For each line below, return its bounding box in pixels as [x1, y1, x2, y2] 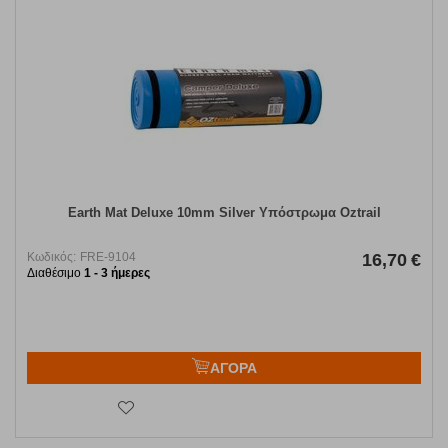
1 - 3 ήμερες [84, 266, 150, 281]
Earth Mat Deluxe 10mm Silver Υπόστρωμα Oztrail [67, 205, 381, 221]
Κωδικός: [27, 250, 76, 265]
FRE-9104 [80, 250, 136, 265]
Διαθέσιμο [27, 266, 84, 281]
